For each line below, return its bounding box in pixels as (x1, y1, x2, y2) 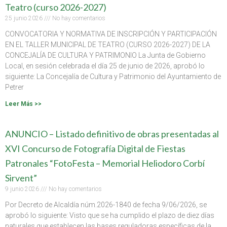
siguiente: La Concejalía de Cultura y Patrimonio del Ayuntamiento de (5, 72, 221, 81)
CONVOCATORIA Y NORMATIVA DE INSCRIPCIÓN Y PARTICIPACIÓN (5, 29, 217, 38)
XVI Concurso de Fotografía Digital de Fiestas (5, 142, 185, 154)
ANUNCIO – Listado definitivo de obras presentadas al (5, 128, 219, 139)
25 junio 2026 (5, 14, 44, 22)
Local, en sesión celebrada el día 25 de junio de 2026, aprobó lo (5, 61, 205, 70)
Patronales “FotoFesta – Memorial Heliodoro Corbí (5, 157, 205, 169)
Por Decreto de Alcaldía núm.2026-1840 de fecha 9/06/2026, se (5, 200, 207, 209)
